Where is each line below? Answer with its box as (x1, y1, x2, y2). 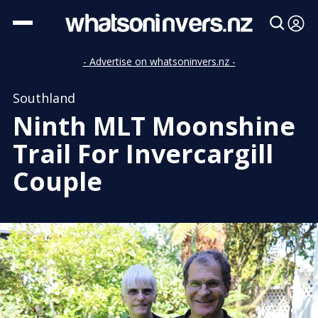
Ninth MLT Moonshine (13, 109, 295, 143)
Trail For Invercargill (13, 136, 273, 171)
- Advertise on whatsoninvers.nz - (82, 55, 236, 68)
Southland (13, 89, 75, 106)
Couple (13, 164, 102, 199)
